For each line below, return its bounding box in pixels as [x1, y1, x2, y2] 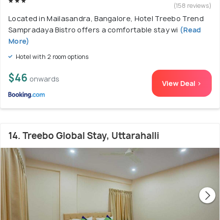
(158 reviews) [174, 1, 212, 10]
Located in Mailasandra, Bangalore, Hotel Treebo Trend [8, 13, 204, 23]
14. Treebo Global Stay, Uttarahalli [8, 129, 159, 142]
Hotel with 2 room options [14, 52, 89, 61]
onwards [29, 74, 59, 83]
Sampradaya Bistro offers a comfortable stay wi [8, 25, 178, 34]
